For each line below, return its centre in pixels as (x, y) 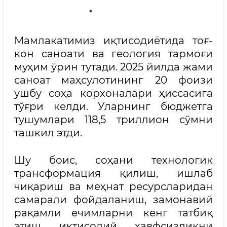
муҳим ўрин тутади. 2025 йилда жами (113, 67)
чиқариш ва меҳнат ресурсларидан (113, 186)
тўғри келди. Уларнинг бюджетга (113, 106)
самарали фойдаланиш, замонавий (113, 199)
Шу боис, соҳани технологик (113, 160)
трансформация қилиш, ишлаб (113, 173)
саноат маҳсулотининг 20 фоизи (113, 80)
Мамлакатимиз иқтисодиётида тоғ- (113, 40)
